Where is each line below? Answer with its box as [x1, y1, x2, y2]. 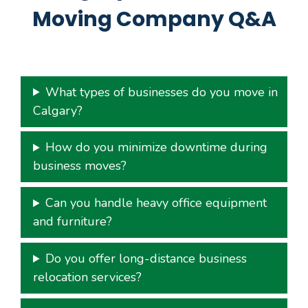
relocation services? [33, 268, 142, 285]
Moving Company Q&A [32, 4, 276, 34]
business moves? [33, 157, 126, 175]
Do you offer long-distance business [45, 250, 247, 267]
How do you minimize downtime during [45, 139, 268, 156]
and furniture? [33, 213, 112, 230]
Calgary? [33, 102, 82, 119]
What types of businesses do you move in [45, 83, 278, 100]
